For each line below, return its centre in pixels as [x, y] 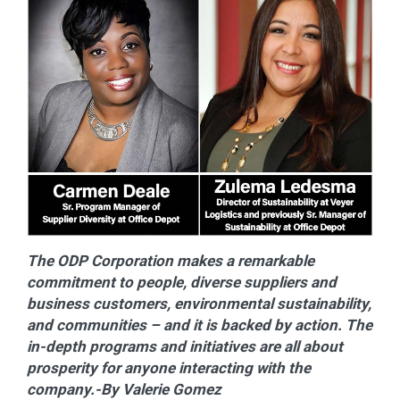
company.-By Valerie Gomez [124, 389]
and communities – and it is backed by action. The [200, 325]
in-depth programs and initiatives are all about [185, 346]
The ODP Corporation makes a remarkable [171, 260]
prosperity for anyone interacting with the [169, 367]
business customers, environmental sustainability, [199, 303]
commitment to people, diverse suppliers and [182, 282]
